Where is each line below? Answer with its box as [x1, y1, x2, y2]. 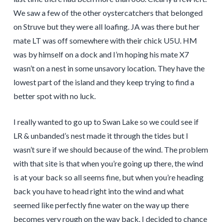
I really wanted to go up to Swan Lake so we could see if [13, 116, 199, 126]
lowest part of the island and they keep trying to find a [13, 77, 194, 87]
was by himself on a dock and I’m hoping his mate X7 [13, 49, 189, 59]
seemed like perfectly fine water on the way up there [13, 200, 189, 210]
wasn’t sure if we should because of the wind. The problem [13, 144, 208, 154]
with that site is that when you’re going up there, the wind [13, 158, 203, 168]
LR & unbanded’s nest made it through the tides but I [13, 130, 188, 140]
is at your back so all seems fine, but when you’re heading [13, 172, 204, 182]
